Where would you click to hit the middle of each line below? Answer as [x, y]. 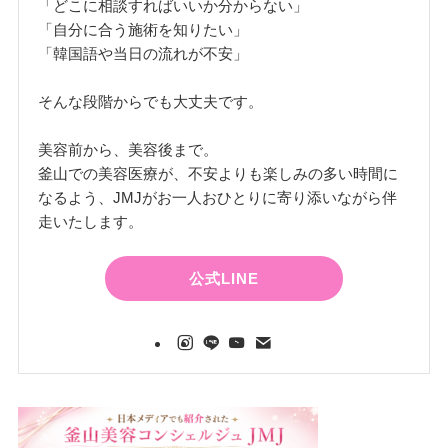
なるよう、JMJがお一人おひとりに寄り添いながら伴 [218, 197]
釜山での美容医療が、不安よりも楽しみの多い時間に [218, 173]
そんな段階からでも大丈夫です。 [151, 101]
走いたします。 [91, 221]
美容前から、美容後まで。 [128, 149]
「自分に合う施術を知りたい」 [143, 29]
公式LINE [224, 278]
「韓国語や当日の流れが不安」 [143, 53]
